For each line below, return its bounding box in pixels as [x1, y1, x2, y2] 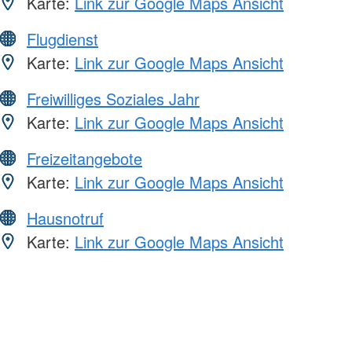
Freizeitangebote [27, 147, 142, 170]
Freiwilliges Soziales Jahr [27, 87, 200, 111]
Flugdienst [27, 27, 98, 51]
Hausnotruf [27, 207, 104, 230]
